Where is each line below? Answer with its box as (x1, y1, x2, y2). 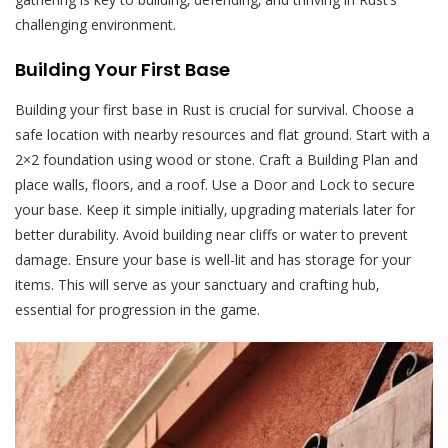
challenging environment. (15, 15, 176, 35)
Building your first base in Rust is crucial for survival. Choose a (15, 100, 414, 120)
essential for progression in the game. (15, 300, 260, 320)
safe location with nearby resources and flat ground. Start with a (15, 125, 430, 145)
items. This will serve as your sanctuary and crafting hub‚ (15, 275, 379, 295)
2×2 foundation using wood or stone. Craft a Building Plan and (15, 150, 418, 170)
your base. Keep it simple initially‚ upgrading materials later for (15, 200, 415, 220)
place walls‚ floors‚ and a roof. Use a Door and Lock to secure (15, 175, 415, 195)
